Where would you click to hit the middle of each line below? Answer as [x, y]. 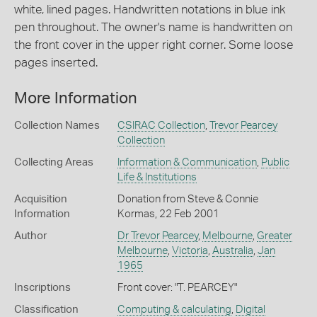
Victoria [190, 251]
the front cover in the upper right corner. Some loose [154, 45]
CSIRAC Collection [161, 126]
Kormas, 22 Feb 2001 [168, 214]
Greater [274, 236]
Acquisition [41, 199]
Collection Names [57, 126]
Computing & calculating [174, 310]
